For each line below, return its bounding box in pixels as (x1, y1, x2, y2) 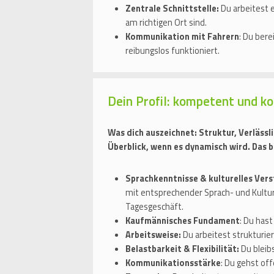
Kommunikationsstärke (125, 256, 221, 270)
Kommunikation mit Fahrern (125, 30, 239, 44)
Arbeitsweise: (125, 228, 181, 242)
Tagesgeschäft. (125, 200, 183, 213)
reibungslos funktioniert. (125, 44, 220, 58)
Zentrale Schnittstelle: (125, 2, 219, 16)
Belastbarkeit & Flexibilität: (125, 242, 239, 256)
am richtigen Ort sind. (125, 16, 207, 30)
